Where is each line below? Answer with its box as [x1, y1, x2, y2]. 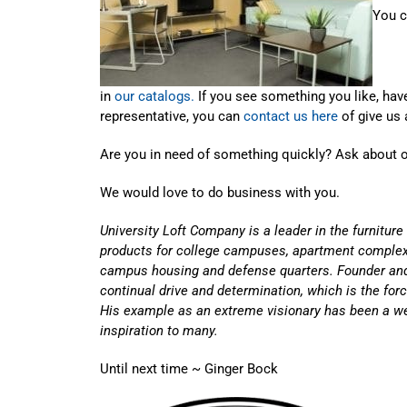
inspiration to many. [100, 322, 218, 339]
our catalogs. [114, 87, 194, 104]
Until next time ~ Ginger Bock [100, 360, 278, 377]
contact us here [243, 107, 338, 124]
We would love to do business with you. [100, 184, 340, 201]
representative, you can [100, 107, 243, 124]
